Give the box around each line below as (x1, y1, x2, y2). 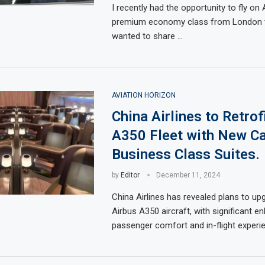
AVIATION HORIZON (111, 91, 176, 99)
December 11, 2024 (156, 171, 220, 179)
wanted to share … (111, 31, 183, 41)
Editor (120, 171, 140, 179)
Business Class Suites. (111, 146, 260, 163)
